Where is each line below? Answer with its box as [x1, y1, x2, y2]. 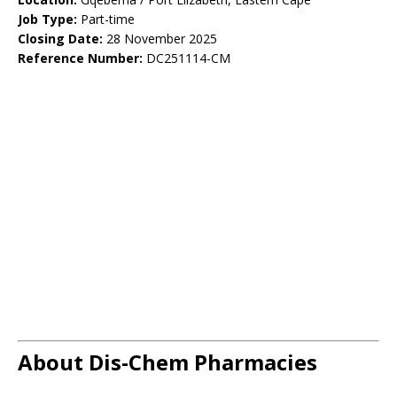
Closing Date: [18, 30, 103, 48]
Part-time [77, 11, 135, 28]
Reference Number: [18, 50, 143, 67]
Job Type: [18, 11, 77, 28]
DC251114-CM [143, 50, 230, 67]
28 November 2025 [103, 30, 217, 48]
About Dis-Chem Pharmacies [18, 347, 317, 378]
